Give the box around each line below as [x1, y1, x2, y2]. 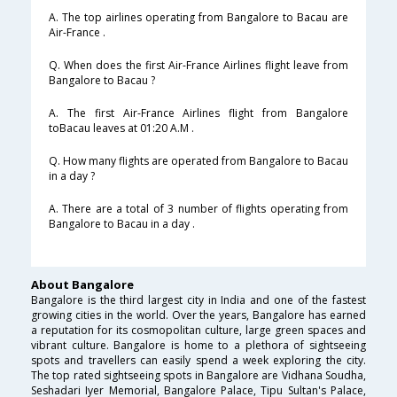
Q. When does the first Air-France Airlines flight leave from [49, 58, 348, 74]
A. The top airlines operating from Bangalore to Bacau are [49, 10, 348, 26]
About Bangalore [31, 276, 134, 293]
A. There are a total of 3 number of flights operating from [49, 201, 348, 217]
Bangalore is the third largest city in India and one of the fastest [31, 292, 366, 308]
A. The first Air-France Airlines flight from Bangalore [49, 105, 348, 121]
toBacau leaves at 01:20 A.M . [49, 121, 194, 136]
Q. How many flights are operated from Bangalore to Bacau [49, 153, 348, 169]
